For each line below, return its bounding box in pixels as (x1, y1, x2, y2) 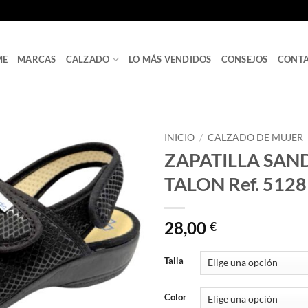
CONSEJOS (221, 54, 268, 65)
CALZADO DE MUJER (208, 132, 304, 143)
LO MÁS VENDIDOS (128, 54, 212, 65)
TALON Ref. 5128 (164, 172, 307, 195)
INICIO (164, 132, 195, 143)
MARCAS (17, 54, 56, 65)
